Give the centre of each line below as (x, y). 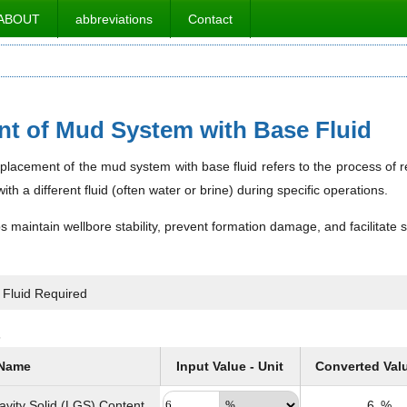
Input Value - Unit (230, 366)
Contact (210, 19)
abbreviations (114, 19)
